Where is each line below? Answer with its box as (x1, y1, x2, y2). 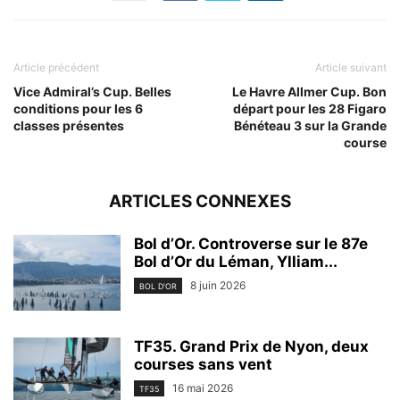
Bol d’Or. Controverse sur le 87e (134, 235, 368, 254)
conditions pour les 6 (13, 101, 143, 117)
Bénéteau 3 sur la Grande (234, 118, 387, 134)
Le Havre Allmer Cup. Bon (232, 84, 387, 100)
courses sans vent (134, 355, 272, 374)
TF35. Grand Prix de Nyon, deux (134, 337, 369, 356)
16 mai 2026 (172, 381, 233, 396)
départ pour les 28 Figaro (233, 101, 387, 117)
